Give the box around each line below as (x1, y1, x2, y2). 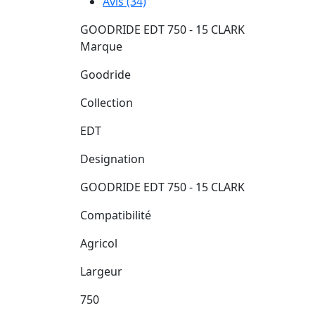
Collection (80, 95, 133, 111)
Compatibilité (80, 207, 151, 224)
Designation (80, 151, 145, 167)
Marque (80, 39, 122, 55)
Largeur (80, 264, 122, 280)
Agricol (80, 236, 117, 252)
